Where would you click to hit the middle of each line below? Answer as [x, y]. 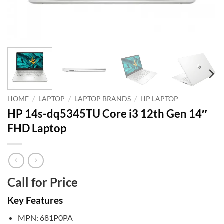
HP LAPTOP [160, 99]
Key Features [35, 200]
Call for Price [43, 182]
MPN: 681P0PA [45, 217]
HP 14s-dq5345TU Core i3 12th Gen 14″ [107, 113]
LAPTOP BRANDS [103, 99]
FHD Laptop [37, 128]
